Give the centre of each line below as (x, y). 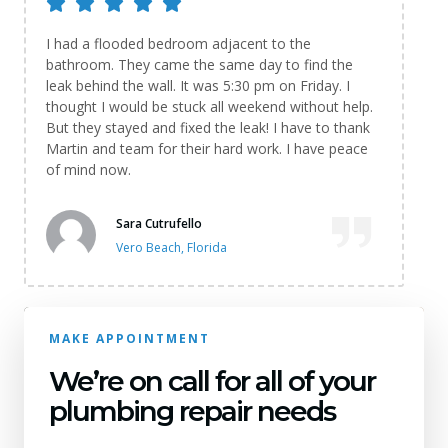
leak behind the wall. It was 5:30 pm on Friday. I (198, 85)
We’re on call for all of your (212, 380)
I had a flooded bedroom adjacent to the (178, 43)
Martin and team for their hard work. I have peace (207, 148)
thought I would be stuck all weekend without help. (209, 106)
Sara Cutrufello (159, 224)
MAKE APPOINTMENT (129, 338)
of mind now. (88, 169)
